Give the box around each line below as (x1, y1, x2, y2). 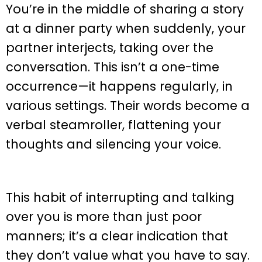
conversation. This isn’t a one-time (6, 58, 219, 76)
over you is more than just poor (6, 208, 202, 226)
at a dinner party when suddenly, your (6, 20, 246, 37)
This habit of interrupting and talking (6, 189, 235, 206)
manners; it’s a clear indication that (6, 227, 228, 245)
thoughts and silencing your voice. (6, 136, 221, 153)
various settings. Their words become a (6, 97, 250, 115)
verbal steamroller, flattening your (6, 116, 221, 134)
